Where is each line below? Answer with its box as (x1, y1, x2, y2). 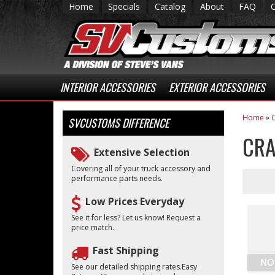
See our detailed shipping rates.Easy (71, 261, 197, 272)
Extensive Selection (94, 145, 190, 159)
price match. (71, 222, 114, 233)
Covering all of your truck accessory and (71, 163, 211, 174)
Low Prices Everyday (85, 195, 184, 208)
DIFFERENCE (120, 115, 169, 131)
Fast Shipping (93, 244, 159, 257)
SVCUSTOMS (68, 115, 120, 131)
